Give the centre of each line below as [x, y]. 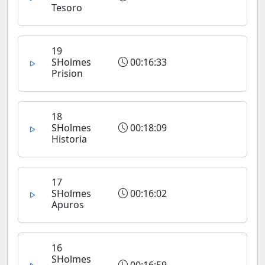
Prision [67, 73]
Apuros [68, 205]
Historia [69, 139]
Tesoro [67, 8]
